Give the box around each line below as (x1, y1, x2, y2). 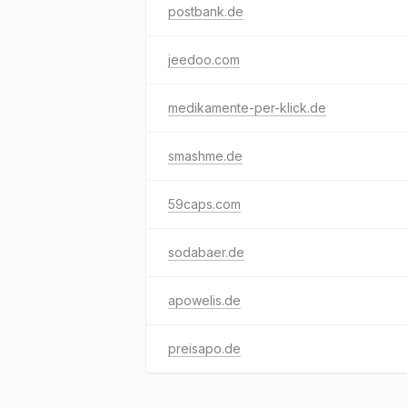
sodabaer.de (168, 244, 244, 260)
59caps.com (168, 196, 241, 212)
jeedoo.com (168, 52, 240, 67)
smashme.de (168, 148, 243, 164)
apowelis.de (168, 293, 241, 308)
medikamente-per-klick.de (168, 100, 326, 115)
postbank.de (168, 4, 243, 19)
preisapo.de (168, 341, 241, 356)
